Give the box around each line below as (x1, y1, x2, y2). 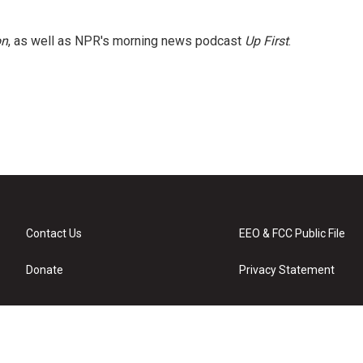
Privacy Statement (239, 263, 335, 276)
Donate (26, 263, 63, 276)
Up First (245, 33, 288, 49)
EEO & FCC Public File (239, 227, 346, 240)
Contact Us (26, 227, 82, 240)
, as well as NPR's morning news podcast (8, 33, 245, 49)
